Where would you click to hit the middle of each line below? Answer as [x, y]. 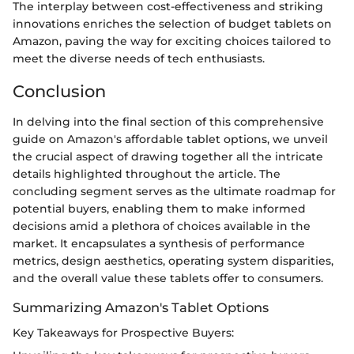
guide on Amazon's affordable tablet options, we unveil [170, 139]
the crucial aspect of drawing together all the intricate [168, 156]
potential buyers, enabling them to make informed [159, 208]
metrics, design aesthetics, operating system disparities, [173, 260]
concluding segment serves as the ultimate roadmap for [174, 191]
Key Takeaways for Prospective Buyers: [123, 332]
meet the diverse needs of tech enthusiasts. [139, 59]
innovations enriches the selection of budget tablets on [172, 24]
